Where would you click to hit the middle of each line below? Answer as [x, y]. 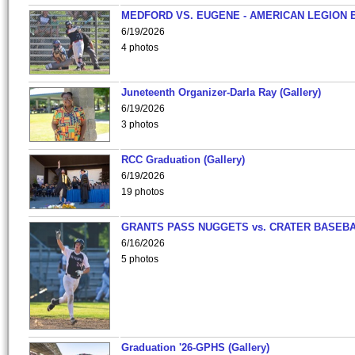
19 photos [143, 192]
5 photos [140, 259]
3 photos [140, 124]
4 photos [140, 48]
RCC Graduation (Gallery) [183, 160]
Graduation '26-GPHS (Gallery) [195, 347]
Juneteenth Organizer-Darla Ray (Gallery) [221, 92]
